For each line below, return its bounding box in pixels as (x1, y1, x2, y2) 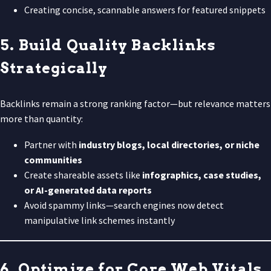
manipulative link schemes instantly (24, 214, 175, 226)
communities (24, 153, 82, 166)
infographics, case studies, (142, 168, 261, 181)
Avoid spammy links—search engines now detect (24, 198, 224, 211)
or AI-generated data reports (24, 183, 152, 196)
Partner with (24, 138, 79, 151)
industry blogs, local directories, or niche (79, 138, 260, 151)
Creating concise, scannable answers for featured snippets (24, 3, 266, 16)
